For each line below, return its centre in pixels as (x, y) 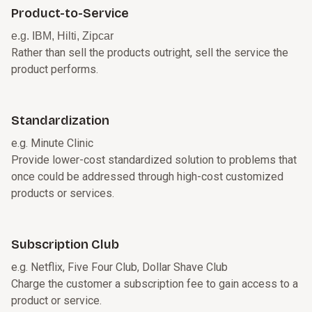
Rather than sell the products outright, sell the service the (150, 53)
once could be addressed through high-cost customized (147, 177)
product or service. (56, 301)
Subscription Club (65, 245)
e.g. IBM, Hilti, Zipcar (62, 36)
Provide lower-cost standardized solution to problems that (154, 160)
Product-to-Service (70, 14)
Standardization (60, 121)
